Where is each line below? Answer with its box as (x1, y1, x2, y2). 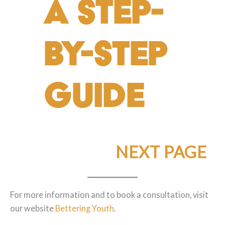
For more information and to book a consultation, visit (10, 189, 208, 199)
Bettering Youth (55, 203, 114, 213)
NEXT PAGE (115, 142, 207, 162)
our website (10, 203, 55, 213)
